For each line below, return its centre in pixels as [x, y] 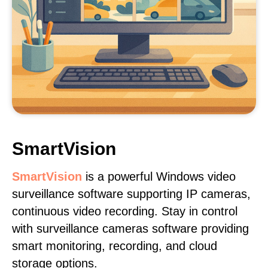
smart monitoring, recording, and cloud [115, 246]
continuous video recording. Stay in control [125, 211]
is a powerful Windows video [159, 176]
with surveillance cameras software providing [130, 229]
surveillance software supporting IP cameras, [131, 194]
